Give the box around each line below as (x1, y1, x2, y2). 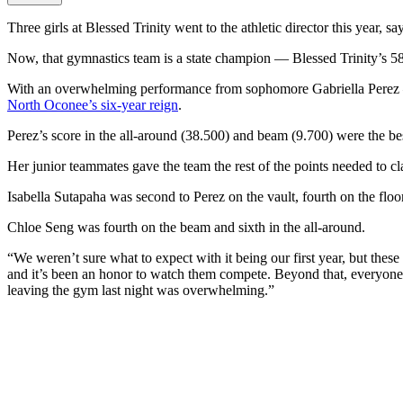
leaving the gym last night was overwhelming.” (7, 282, 274, 299)
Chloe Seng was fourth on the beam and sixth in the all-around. (7, 219, 365, 236)
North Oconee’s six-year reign (7, 97, 178, 113)
